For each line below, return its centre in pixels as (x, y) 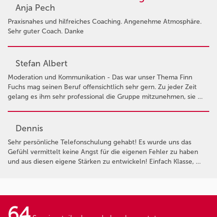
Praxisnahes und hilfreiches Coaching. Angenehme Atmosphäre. (105, 22)
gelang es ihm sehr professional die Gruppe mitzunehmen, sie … (105, 96)
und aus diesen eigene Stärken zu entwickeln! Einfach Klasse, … (104, 161)
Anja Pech (35, 8)
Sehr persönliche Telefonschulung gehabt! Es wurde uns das (100, 142)
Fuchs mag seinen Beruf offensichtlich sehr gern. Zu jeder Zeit (102, 87)
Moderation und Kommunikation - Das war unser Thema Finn (100, 77)
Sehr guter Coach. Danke (46, 31)
